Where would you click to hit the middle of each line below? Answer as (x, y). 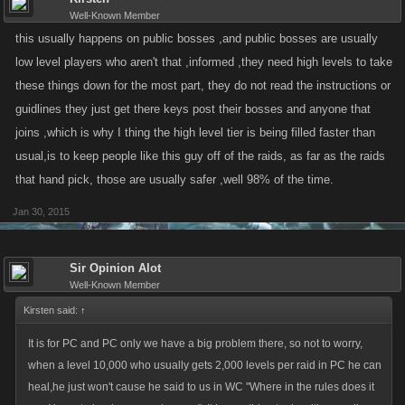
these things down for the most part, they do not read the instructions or (203, 85)
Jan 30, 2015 (41, 212)
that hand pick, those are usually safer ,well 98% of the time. (174, 179)
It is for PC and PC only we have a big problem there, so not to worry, (195, 344)
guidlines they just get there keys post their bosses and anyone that (193, 109)
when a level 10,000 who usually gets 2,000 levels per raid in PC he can (205, 365)
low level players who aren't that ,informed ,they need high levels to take (204, 62)
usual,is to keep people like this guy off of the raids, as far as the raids (200, 156)
